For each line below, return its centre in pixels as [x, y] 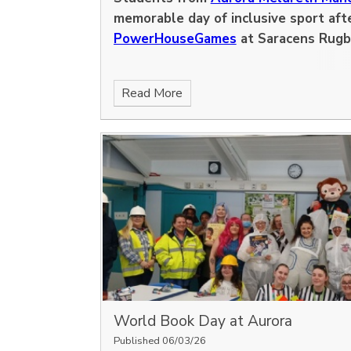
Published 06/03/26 [159, 341]
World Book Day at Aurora [203, 322]
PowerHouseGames [175, 38]
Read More [152, 93]
